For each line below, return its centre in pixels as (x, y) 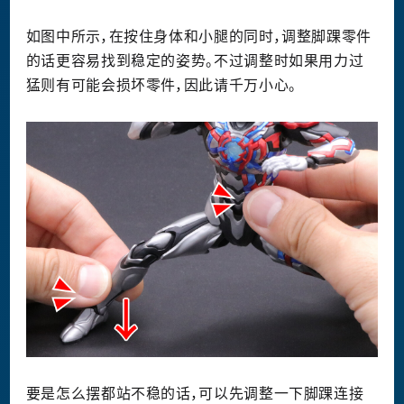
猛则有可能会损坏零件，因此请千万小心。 (161, 85)
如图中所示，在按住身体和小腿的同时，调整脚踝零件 (199, 37)
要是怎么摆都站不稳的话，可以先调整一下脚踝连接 (195, 393)
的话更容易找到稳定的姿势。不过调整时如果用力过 (195, 61)
